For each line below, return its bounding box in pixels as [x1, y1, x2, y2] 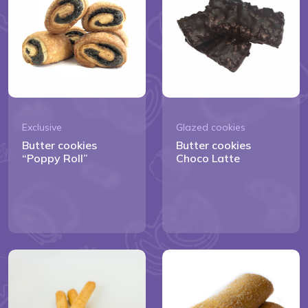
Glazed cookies [176, 120, 245, 133]
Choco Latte [176, 151, 240, 165]
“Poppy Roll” [22, 151, 88, 165]
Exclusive [22, 120, 62, 133]
